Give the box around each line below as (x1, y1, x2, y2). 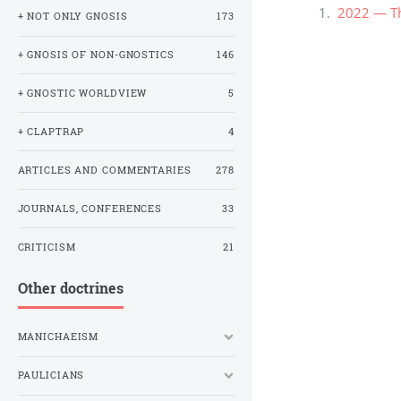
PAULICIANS (17, 369, 85, 382)
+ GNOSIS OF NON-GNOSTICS (17, 48, 175, 61)
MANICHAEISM (17, 330, 99, 344)
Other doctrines (17, 278, 124, 298)
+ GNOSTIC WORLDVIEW (17, 86, 148, 99)
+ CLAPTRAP (17, 124, 85, 138)
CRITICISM (17, 240, 76, 253)
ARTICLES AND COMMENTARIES (17, 163, 192, 176)
